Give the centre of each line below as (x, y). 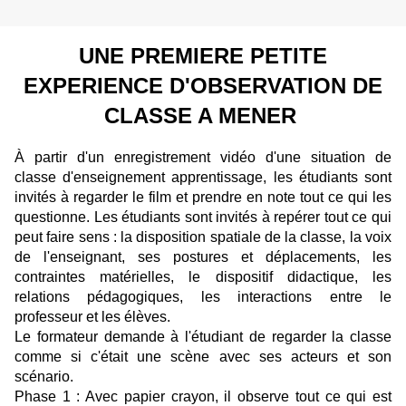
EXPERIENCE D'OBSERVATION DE (203, 86)
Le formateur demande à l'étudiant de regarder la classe (203, 337)
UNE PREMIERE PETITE (203, 56)
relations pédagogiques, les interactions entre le (203, 297)
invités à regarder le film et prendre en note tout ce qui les (203, 198)
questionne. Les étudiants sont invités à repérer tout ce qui (203, 217)
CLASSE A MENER (203, 116)
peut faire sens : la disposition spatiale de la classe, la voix (203, 237)
